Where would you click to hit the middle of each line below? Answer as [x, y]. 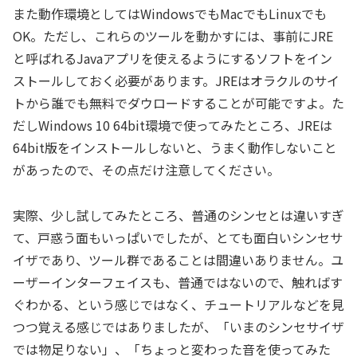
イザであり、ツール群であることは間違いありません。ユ [178, 259]
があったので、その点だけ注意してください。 [146, 170]
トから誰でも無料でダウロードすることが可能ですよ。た [178, 103]
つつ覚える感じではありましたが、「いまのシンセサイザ [178, 326]
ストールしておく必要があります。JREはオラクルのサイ [176, 81]
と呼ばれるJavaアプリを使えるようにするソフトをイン [173, 59]
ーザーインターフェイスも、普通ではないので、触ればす [178, 282]
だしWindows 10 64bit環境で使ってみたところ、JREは [173, 126]
